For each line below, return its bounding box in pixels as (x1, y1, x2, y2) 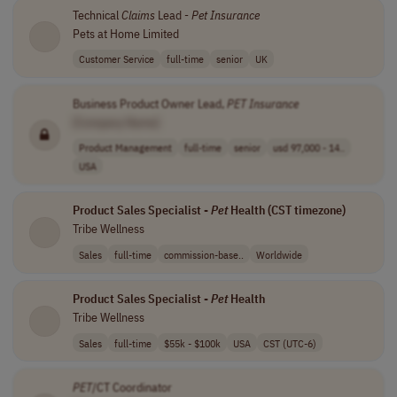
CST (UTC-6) (262, 335, 316, 350)
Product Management (78, 140, 172, 155)
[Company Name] (72, 113, 160, 130)
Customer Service (78, 51, 154, 66)
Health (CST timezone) (227, 202, 346, 219)
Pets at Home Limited (72, 26, 179, 42)
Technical (72, 7, 121, 23)
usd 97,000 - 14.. (272, 140, 345, 155)
